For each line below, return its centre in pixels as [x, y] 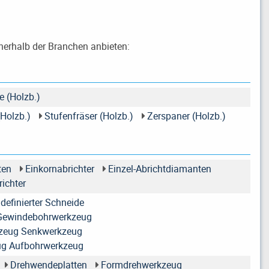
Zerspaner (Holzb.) [186, 116]
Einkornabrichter [59, 169]
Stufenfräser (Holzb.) [89, 116]
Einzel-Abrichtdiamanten [159, 169]
